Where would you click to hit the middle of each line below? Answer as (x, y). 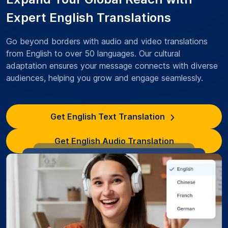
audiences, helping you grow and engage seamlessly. (105, 78)
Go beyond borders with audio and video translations (107, 41)
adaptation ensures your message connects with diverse (112, 65)
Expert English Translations (89, 17)
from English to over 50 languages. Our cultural (93, 53)
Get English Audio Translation (114, 141)
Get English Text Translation (108, 116)
